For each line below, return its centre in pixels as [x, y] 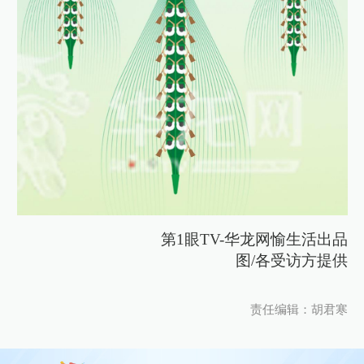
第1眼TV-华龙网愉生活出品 [254, 239]
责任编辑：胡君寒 [299, 310]
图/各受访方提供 [291, 260]
